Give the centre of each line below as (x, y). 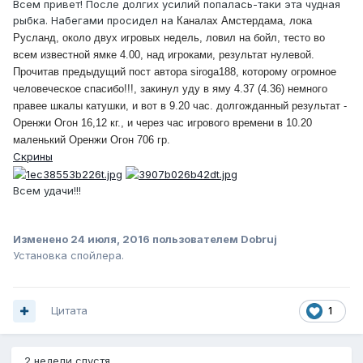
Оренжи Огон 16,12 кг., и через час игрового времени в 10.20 (162, 123)
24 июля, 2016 (110, 239)
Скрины (33, 157)
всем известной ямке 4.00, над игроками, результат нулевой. (164, 55)
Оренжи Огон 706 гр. (120, 140)
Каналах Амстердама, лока (244, 21)
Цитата (69, 311)
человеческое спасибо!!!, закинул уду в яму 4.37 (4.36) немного (170, 89)
